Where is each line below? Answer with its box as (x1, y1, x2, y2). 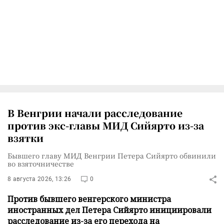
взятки (7, 131, 43, 144)
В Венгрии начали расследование (7, 106, 182, 119)
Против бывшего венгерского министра (7, 193, 171, 204)
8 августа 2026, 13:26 (7, 175, 71, 182)
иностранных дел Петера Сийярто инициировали (7, 204, 211, 215)
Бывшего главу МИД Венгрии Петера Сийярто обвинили (7, 150, 216, 160)
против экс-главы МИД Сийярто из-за (7, 118, 204, 132)
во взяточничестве (7, 158, 74, 168)
